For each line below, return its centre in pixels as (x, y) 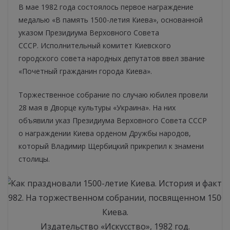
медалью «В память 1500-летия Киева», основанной (111, 20)
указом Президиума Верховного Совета (89, 33)
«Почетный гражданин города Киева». (85, 71)
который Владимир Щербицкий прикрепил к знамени (111, 146)
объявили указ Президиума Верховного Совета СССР (113, 121)
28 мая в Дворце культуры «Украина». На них (97, 108)
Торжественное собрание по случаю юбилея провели (113, 95)
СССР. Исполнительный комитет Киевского (95, 46)
